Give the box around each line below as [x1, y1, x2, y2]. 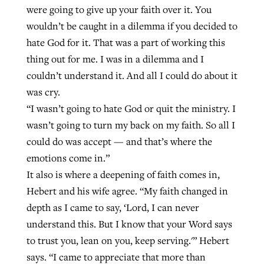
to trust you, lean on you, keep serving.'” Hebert [26, 234, 229, 247]
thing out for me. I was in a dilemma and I [26, 52, 204, 66]
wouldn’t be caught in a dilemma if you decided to [26, 19, 237, 33]
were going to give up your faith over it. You [26, 3, 212, 16]
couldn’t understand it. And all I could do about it [26, 69, 237, 82]
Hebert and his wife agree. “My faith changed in [26, 184, 228, 198]
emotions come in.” [26, 151, 110, 165]
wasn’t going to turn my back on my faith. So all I [26, 118, 235, 132]
